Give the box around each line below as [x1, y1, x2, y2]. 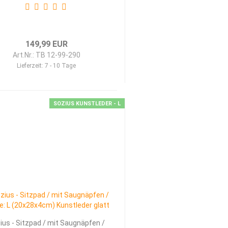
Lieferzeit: [17, 62, 45, 69]
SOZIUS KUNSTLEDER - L [53, 100, 121, 107]
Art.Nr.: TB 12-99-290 [12, 51, 80, 59]
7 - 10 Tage [45, 62, 76, 69]
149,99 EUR [25, 39, 68, 49]
